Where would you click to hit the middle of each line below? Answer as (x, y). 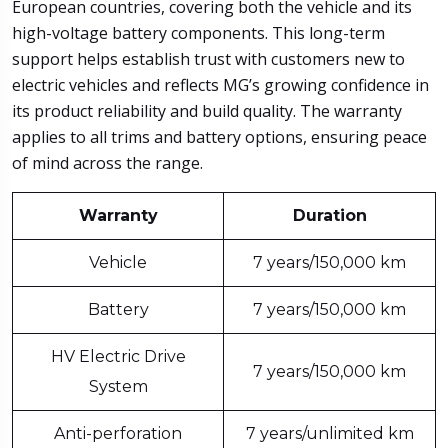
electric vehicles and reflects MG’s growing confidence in (220, 84)
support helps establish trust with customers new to (208, 58)
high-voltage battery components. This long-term (198, 32)
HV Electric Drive (118, 356)
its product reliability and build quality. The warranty (207, 110)
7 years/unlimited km (329, 433)
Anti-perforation (118, 433)
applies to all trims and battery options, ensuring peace (219, 136)
